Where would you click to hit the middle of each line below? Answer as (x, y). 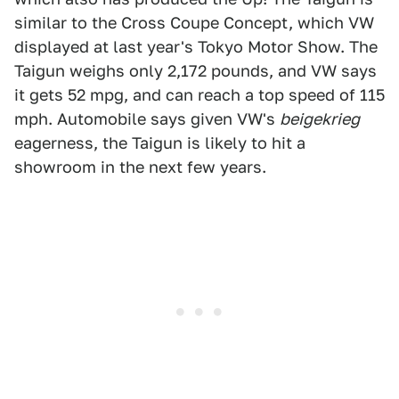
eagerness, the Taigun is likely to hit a (160, 143)
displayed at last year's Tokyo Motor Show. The (196, 47)
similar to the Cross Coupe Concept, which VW (194, 23)
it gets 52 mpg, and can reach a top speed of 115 (199, 95)
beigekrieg (320, 119)
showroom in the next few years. (140, 167)
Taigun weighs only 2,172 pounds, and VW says (195, 71)
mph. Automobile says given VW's (147, 119)
